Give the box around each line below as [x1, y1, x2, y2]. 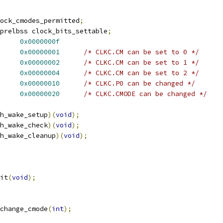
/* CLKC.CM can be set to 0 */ [84, 48, 199, 56]
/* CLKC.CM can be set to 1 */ [84, 58, 199, 67]
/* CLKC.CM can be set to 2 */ [84, 69, 199, 77]
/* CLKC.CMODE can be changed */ [84, 90, 207, 98]
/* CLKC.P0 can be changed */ [84, 79, 195, 88]
